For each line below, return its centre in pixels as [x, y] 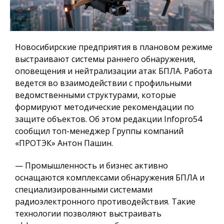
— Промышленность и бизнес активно [91, 165]
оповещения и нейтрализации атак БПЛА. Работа [113, 71]
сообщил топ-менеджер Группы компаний [99, 131]
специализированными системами [84, 189]
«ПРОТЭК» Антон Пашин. [64, 143]
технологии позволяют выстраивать [88, 213]
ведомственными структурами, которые [95, 95]
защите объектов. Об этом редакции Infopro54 [108, 119]
